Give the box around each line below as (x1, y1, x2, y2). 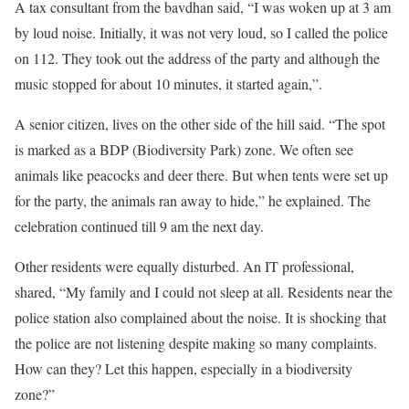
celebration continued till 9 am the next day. (15, 215, 264, 236)
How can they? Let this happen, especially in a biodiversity (15, 358, 352, 378)
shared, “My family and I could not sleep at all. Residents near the (15, 281, 393, 301)
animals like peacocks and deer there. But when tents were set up (15, 164, 388, 184)
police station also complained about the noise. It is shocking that (15, 307, 386, 327)
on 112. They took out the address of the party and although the (15, 47, 380, 68)
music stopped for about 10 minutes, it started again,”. (15, 73, 322, 93)
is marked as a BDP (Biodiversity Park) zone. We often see (15, 139, 353, 159)
